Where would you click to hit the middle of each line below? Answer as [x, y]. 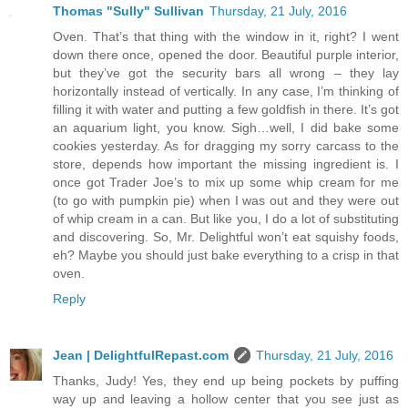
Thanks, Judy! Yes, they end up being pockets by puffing [226, 380]
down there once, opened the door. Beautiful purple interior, [226, 54]
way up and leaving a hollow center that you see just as [226, 398]
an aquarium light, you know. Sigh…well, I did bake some [226, 127]
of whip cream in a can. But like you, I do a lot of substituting [226, 218]
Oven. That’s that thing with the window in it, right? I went [226, 36]
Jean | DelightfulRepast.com [141, 355]
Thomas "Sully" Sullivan [128, 10]
